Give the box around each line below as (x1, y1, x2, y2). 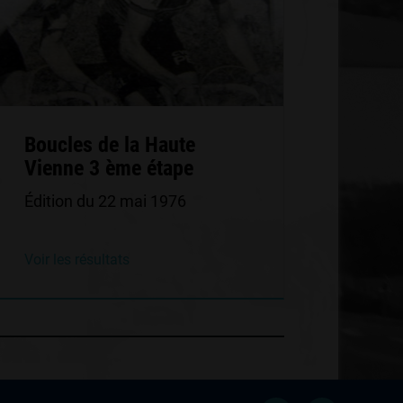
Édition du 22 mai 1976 (23, 192, 186, 210)
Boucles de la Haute (23, 132, 195, 157)
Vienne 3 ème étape (23, 156, 193, 181)
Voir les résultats (23, 251, 130, 268)
